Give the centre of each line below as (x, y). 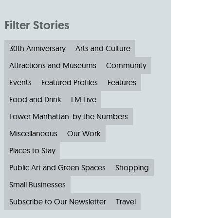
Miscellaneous (33, 133)
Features (122, 82)
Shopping (132, 167)
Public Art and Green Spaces (57, 167)
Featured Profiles (69, 82)
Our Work (84, 133)
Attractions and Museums (53, 65)
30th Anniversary (37, 48)
